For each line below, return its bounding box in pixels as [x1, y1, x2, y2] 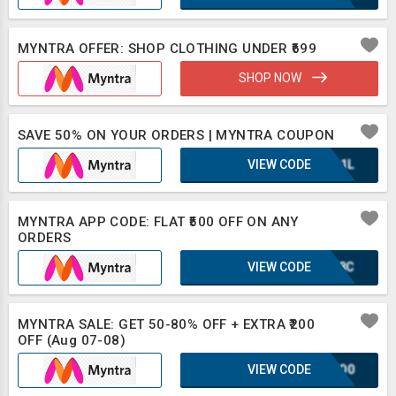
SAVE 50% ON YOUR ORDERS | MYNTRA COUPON [18, 127, 335, 143]
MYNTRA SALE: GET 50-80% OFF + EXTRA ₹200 [18, 316, 315, 332]
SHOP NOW [239, 71, 305, 85]
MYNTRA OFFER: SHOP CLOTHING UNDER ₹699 [18, 41, 317, 57]
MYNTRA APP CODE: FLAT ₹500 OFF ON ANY [18, 214, 299, 230]
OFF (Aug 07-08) [18, 332, 126, 348]
